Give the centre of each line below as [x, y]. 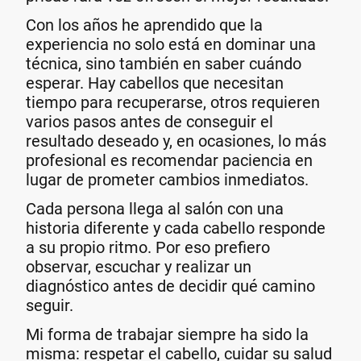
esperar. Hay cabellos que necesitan [155, 83]
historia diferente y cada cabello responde [176, 228]
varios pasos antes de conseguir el [149, 121]
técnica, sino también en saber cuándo [164, 63]
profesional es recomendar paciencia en [169, 160]
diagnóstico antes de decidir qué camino [170, 286]
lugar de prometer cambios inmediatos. [167, 179]
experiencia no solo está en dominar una [171, 44]
